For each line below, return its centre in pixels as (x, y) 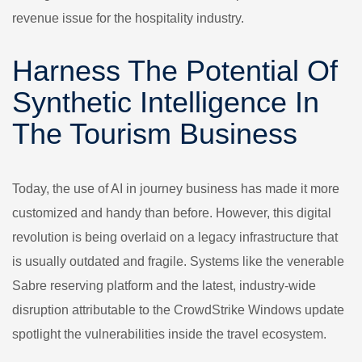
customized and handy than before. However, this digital (172, 213)
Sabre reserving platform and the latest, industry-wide (164, 286)
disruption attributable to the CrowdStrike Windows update (178, 310)
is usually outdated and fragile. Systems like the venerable (178, 261)
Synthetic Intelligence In (166, 102)
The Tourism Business (155, 134)
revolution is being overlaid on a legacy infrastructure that (175, 237)
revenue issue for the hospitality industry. (128, 18)
